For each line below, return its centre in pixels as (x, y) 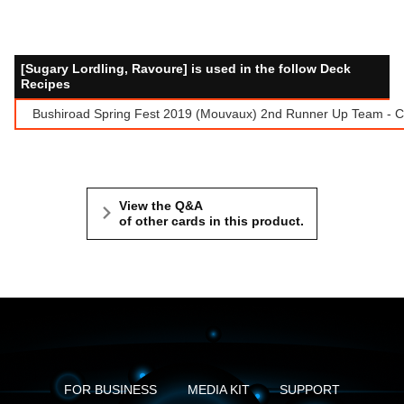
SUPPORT (310, 390)
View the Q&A (161, 206)
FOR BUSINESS (110, 390)
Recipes (46, 83)
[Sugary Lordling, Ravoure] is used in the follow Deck (186, 68)
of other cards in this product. (211, 221)
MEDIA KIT (218, 390)
